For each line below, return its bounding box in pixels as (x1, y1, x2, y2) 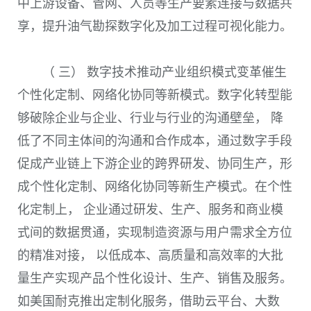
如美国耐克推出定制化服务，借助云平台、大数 (17, 294, 280, 309)
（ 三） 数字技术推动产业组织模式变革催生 (42, 65, 287, 80)
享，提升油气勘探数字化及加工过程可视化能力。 (17, 19, 292, 33)
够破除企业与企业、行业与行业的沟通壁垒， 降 (17, 111, 283, 126)
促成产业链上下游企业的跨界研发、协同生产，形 (17, 157, 292, 171)
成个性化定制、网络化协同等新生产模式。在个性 (17, 180, 292, 194)
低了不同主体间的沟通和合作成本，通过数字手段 (17, 134, 292, 149)
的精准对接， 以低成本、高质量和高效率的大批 (17, 249, 283, 263)
